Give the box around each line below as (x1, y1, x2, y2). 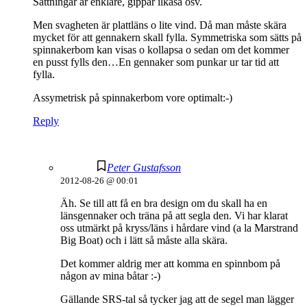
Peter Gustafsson (107, 162, 181, 174)
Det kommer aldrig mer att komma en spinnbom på (60, 258, 280, 270)
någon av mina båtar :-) (60, 270, 160, 282)
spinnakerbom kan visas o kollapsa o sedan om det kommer (33, 44, 289, 56)
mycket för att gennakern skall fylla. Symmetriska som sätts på (33, 32, 302, 44)
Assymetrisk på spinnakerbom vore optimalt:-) (33, 92, 232, 104)
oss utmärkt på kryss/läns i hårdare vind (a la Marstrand (60, 222, 298, 234)
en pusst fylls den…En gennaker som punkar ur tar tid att (33, 56, 279, 69)
